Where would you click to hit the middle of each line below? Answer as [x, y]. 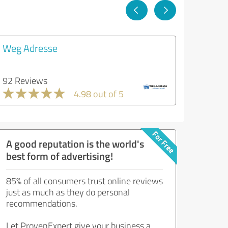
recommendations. [42, 203]
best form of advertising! [60, 156]
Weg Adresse [30, 48]
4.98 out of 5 [99, 94]
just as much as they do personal [68, 192]
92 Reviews [25, 80]
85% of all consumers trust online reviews [84, 181]
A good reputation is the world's [75, 144]
